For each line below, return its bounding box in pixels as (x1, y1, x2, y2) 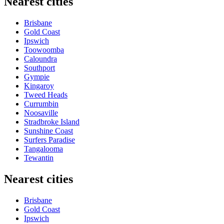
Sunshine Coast (24, 126, 73, 135)
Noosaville (24, 108, 58, 117)
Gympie (24, 72, 49, 81)
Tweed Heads (24, 90, 67, 99)
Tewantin (24, 153, 53, 162)
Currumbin (24, 99, 58, 108)
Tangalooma (24, 144, 63, 153)
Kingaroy (24, 81, 54, 90)
